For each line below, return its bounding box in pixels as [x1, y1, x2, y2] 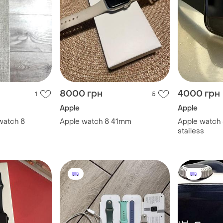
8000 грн [59, 88, 103, 100]
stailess [178, 126, 204, 136]
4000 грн [178, 88, 220, 100]
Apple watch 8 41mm [59, 117, 131, 127]
